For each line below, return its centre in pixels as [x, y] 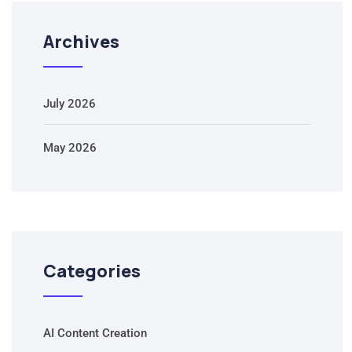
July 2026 [70, 104]
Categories [92, 271]
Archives [81, 42]
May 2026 [70, 148]
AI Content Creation [95, 334]
